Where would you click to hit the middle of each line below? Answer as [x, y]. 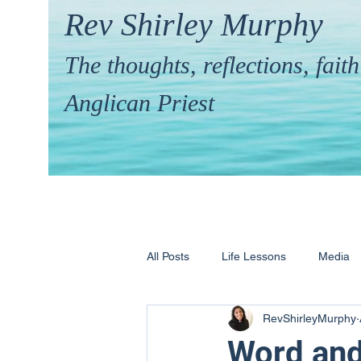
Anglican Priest [139, 103]
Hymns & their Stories [234, 320]
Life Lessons [254, 256]
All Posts [168, 256]
